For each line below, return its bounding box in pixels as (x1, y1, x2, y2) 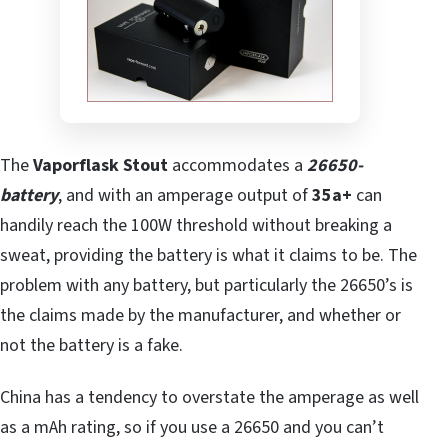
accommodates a (168, 152, 307, 178)
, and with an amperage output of (58, 182, 312, 208)
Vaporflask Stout (33, 152, 168, 178)
